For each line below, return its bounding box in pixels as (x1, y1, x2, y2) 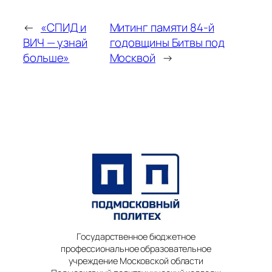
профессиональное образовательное (61, 242, 211, 254)
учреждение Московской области (68, 254, 204, 267)
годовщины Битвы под (109, 34, 225, 50)
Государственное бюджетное (76, 230, 195, 242)
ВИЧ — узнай (23, 34, 87, 50)
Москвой (109, 49, 155, 66)
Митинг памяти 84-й (109, 19, 214, 35)
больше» (23, 49, 70, 66)
